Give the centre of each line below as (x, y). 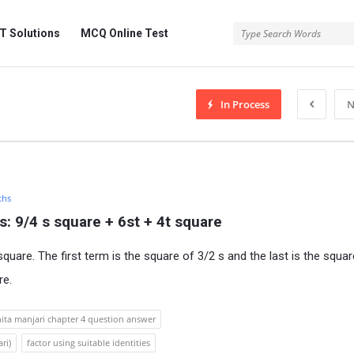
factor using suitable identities (88, 343)
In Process (245, 104)
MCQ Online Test (124, 33)
